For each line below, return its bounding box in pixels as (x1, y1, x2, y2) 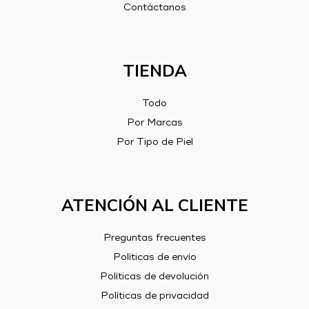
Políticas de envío (112, 252, 197, 262)
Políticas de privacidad (100, 290, 209, 301)
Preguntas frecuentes (103, 232, 206, 243)
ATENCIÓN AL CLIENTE (61, 194, 248, 217)
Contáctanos (123, 2, 186, 12)
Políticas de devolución (100, 271, 209, 281)
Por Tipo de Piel (116, 137, 193, 147)
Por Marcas (126, 117, 183, 128)
